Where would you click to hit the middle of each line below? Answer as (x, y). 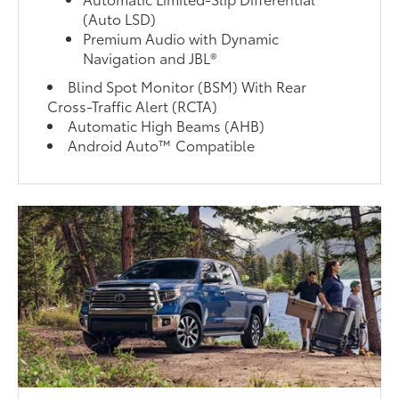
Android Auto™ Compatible (162, 145)
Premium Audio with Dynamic (181, 38)
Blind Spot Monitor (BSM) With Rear (187, 86)
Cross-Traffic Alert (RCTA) (133, 106)
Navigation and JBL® (150, 58)
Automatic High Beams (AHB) (167, 126)
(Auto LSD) (120, 19)
